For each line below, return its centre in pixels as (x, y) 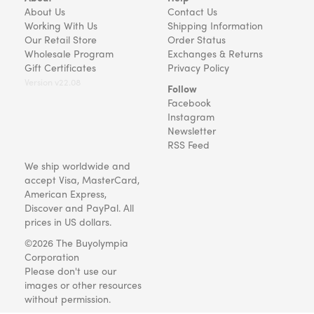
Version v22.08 (53, 82)
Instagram (191, 116)
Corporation (52, 257)
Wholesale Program (69, 53)
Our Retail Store (61, 39)
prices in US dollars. (68, 221)
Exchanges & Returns (215, 53)
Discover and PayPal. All (79, 207)
